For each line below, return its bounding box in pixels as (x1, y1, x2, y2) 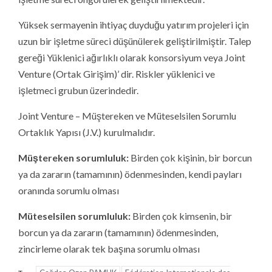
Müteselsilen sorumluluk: (18, 209, 132, 222)
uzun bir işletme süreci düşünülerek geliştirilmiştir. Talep (18, 35, 251, 47)
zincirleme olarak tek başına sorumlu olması (18, 242, 200, 254)
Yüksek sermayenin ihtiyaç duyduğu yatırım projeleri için (18, 18, 249, 30)
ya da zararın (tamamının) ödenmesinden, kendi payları (18, 168, 242, 180)
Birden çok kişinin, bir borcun (131, 151, 252, 163)
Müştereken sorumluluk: (18, 151, 131, 163)
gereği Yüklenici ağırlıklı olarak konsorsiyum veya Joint (18, 51, 245, 63)
